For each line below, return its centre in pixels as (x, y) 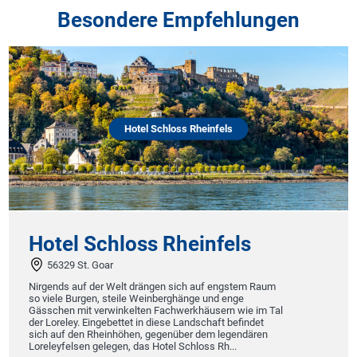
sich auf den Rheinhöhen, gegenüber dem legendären (149, 335)
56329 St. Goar (79, 265)
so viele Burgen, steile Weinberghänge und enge (137, 299)
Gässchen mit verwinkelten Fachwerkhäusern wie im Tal (156, 311)
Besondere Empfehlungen (178, 20)
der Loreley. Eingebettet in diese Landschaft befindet (147, 323)
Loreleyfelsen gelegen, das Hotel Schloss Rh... (133, 347)
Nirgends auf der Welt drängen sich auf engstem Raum (153, 287)
